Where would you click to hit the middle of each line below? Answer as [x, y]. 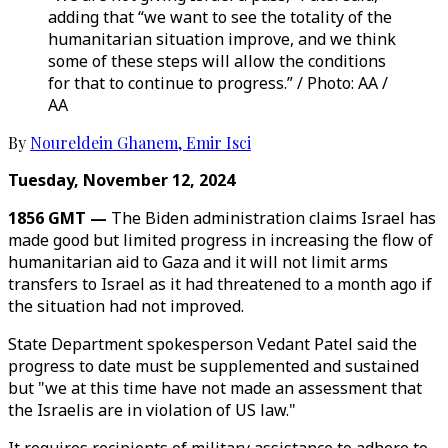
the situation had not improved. [126, 306]
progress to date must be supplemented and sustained [213, 366]
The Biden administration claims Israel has [271, 218]
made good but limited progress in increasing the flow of [220, 240]
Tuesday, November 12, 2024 [121, 180]
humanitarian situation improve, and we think [222, 39]
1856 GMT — [57, 218]
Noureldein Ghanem [104, 142]
